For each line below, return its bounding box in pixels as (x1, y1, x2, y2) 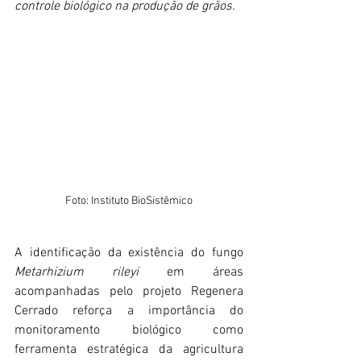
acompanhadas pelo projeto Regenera (15, 283, 243, 300)
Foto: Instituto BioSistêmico (65, 193, 193, 208)
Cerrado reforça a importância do (15, 302, 243, 319)
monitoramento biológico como (15, 322, 243, 338)
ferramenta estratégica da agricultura (15, 341, 243, 358)
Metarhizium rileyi (15, 263, 139, 280)
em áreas (139, 263, 243, 280)
